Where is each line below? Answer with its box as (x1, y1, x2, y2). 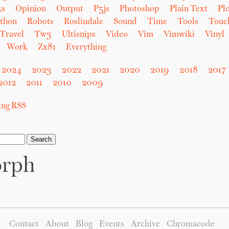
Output (56, 5, 83, 13)
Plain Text (169, 5, 208, 13)
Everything (65, 43, 106, 52)
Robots (27, 18, 54, 26)
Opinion (15, 5, 46, 13)
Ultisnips (61, 31, 96, 39)
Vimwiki (163, 31, 195, 39)
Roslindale (63, 18, 103, 26)
